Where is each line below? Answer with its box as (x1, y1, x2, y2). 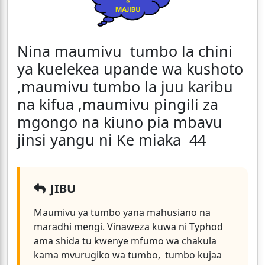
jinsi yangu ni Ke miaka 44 (17, 130, 206, 150)
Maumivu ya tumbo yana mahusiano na (34, 206, 211, 219)
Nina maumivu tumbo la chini (17, 41, 232, 62)
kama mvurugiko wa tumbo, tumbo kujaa (34, 248, 222, 262)
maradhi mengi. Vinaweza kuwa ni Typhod (34, 220, 223, 234)
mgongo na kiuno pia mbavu (17, 112, 222, 132)
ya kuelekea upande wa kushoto (17, 59, 243, 79)
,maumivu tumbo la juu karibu (17, 76, 233, 97)
